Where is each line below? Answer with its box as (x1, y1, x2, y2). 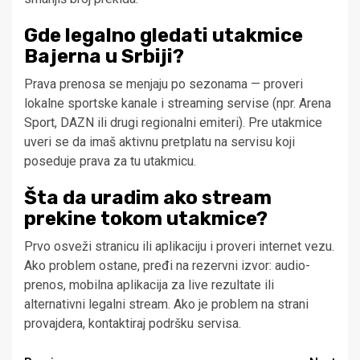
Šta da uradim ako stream (24, 186, 272, 210)
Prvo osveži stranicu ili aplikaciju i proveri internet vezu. (24, 239, 334, 255)
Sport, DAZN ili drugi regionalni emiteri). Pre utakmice (24, 115, 322, 131)
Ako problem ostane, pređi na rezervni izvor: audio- (24, 258, 310, 274)
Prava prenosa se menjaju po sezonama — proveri (24, 76, 303, 92)
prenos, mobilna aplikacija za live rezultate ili (24, 277, 274, 293)
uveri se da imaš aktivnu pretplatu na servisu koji (24, 134, 295, 150)
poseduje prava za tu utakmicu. (24, 153, 196, 170)
